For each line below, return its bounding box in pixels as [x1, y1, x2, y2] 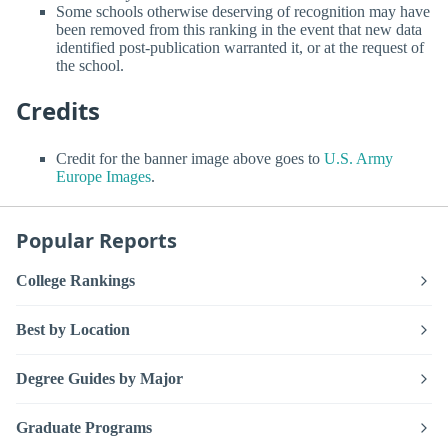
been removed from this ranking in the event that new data [56, 21, 422, 39]
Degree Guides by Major [16, 369, 183, 387]
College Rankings [16, 271, 135, 289]
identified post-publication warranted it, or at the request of [56, 39, 424, 57]
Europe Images [56, 167, 151, 185]
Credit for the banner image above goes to [56, 149, 324, 167]
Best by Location [16, 320, 130, 338]
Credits [16, 94, 100, 128]
